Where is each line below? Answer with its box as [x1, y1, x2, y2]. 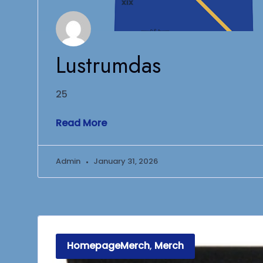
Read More [56, 116, 107, 130]
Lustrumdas [56, 48, 161, 81]
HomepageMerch [67, 239, 150, 253]
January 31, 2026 [93, 155, 158, 167]
